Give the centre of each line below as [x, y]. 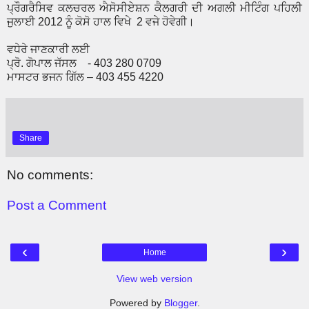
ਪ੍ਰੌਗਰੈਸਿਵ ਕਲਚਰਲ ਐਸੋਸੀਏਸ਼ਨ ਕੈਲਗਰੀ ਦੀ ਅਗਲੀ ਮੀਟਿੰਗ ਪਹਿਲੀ [154, 8]
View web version [154, 279]
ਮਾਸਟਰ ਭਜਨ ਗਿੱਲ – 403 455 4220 [85, 77]
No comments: [50, 175]
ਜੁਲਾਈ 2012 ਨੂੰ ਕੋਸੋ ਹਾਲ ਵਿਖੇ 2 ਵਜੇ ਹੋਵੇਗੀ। [101, 22]
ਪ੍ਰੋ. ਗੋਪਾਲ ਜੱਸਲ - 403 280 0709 [84, 63]
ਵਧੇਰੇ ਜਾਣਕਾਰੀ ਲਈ [50, 50]
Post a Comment [57, 205]
